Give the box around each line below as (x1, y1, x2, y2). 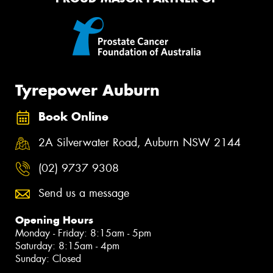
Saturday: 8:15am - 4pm (15, 239, 119, 253)
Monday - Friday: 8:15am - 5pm (15, 227, 151, 240)
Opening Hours (15, 213, 93, 227)
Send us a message (38, 186, 129, 201)
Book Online (38, 110, 108, 124)
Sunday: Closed (15, 252, 81, 266)
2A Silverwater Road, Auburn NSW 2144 (38, 135, 241, 150)
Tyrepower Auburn (15, 80, 160, 100)
